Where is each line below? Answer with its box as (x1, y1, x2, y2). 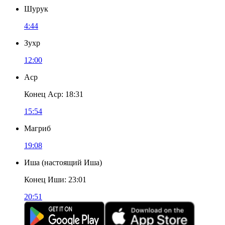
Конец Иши (24, 175, 64, 184)
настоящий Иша (44, 158, 99, 167)
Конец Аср (24, 90, 61, 98)
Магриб (24, 124, 51, 133)
